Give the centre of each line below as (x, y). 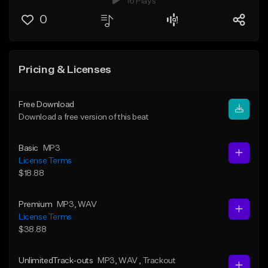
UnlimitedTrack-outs (56, 261)
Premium (36, 204)
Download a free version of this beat (84, 117)
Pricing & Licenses (65, 70)
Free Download (46, 104)
